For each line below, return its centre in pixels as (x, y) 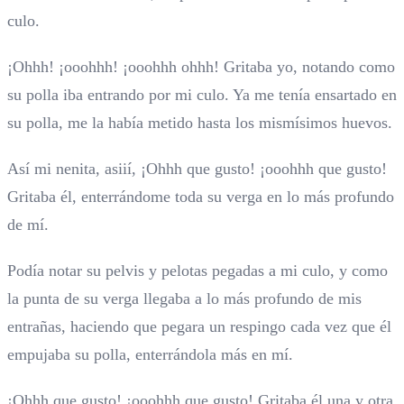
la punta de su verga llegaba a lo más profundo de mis (184, 299)
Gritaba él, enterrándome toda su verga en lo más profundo (201, 197)
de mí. (28, 225)
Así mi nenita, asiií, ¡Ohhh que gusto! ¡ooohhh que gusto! (197, 169)
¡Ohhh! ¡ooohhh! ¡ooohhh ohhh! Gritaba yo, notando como (201, 67)
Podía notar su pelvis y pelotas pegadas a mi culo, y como (197, 271)
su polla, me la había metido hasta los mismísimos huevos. (200, 123)
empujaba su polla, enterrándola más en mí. (150, 355)
